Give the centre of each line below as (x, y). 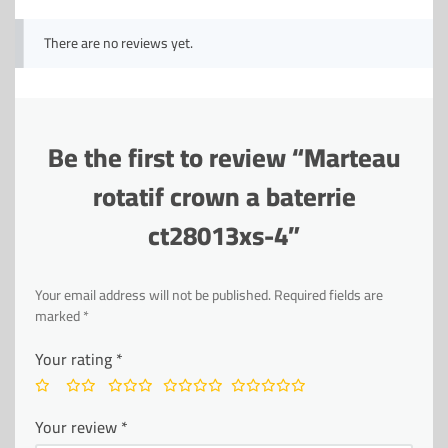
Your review (78, 427)
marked (59, 316)
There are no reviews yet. (118, 43)
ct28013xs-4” (224, 235)
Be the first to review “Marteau (224, 157)
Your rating (75, 359)
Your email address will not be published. (153, 295)
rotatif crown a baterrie (224, 196)
